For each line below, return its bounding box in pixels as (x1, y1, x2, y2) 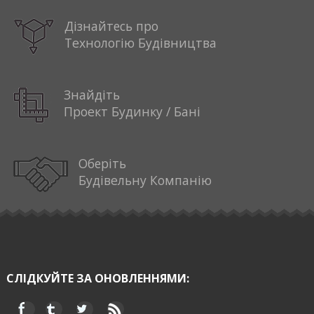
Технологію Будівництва (64, 34, 217, 51)
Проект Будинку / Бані (63, 103, 200, 121)
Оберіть (78, 155, 126, 172)
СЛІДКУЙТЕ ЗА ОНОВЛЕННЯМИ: (6, 271, 189, 287)
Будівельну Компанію (78, 172, 212, 189)
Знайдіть (63, 86, 120, 104)
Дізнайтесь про (64, 17, 158, 34)
